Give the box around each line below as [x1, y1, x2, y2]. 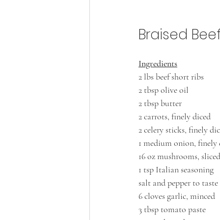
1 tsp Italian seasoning [138, 164, 214, 175]
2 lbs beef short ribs [138, 71, 204, 82]
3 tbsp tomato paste [138, 204, 206, 215]
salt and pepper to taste [138, 177, 218, 188]
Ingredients [138, 58, 177, 69]
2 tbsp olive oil [138, 84, 189, 95]
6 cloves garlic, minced [138, 191, 215, 201]
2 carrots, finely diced [138, 111, 211, 122]
